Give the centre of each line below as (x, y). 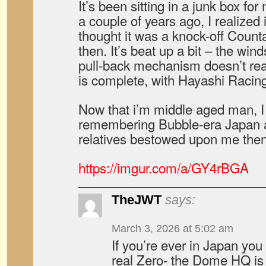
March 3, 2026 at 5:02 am (172, 229)
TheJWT (137, 200)
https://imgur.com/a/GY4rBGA (164, 167)
